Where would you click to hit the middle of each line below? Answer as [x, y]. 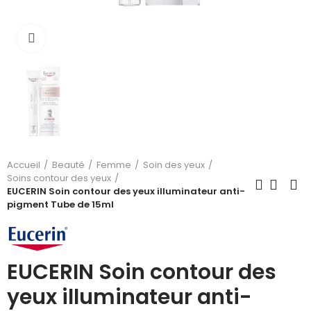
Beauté [68, 165]
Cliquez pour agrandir [100, 38]
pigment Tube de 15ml [60, 204]
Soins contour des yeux [59, 178]
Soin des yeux [174, 165]
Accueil [24, 165]
